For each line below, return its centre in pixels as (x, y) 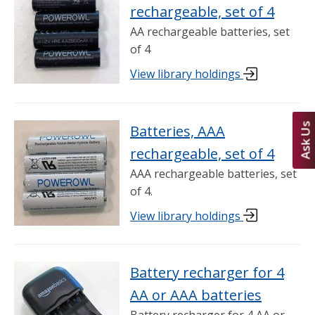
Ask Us (305, 140)
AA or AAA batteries (196, 295)
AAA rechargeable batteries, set (213, 173)
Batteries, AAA (178, 131)
